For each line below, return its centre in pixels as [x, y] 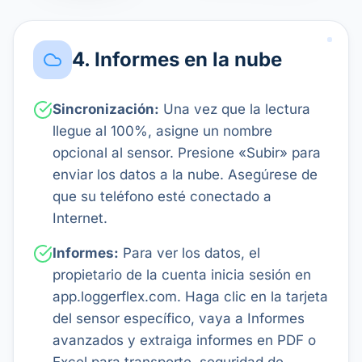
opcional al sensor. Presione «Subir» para [187, 152]
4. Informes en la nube [177, 59]
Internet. [80, 218]
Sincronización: [106, 109]
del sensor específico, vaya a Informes [179, 318]
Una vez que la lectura [237, 109]
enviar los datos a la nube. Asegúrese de [185, 174]
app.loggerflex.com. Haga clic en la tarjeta [190, 296]
